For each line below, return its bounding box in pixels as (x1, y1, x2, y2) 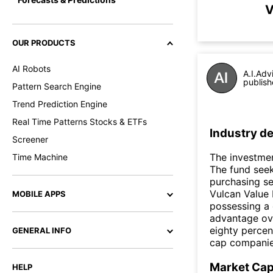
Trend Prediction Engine (12, 99, 107, 109)
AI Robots (12, 63, 51, 74)
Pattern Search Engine (12, 81, 101, 91)
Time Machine (12, 152, 68, 162)
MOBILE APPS (12, 189, 66, 199)
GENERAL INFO (12, 225, 71, 235)
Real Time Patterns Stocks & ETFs (12, 116, 147, 127)
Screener (12, 134, 48, 144)
